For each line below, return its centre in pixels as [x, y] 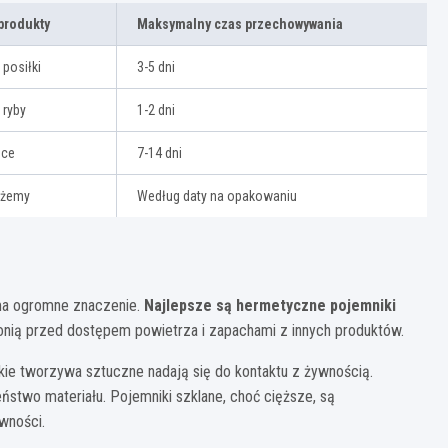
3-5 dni [156, 66]
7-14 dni [159, 152]
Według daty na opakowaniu [217, 195]
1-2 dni [156, 109]
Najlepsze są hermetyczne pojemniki [270, 305]
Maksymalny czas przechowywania [240, 23]
